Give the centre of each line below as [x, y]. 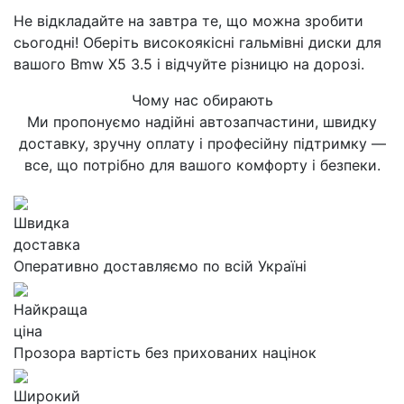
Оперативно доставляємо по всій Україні [160, 266]
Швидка [41, 223]
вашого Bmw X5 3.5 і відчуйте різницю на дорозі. [189, 64]
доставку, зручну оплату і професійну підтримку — [202, 143]
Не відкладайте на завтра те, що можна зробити [188, 21]
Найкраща [50, 309]
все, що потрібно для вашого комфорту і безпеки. [202, 165]
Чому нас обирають [202, 100]
